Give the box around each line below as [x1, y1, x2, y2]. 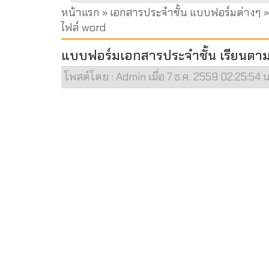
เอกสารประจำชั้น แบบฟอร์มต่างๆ [110, 5, 261, 20]
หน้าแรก [61, 5, 100, 20]
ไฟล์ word [61, 20, 106, 35]
